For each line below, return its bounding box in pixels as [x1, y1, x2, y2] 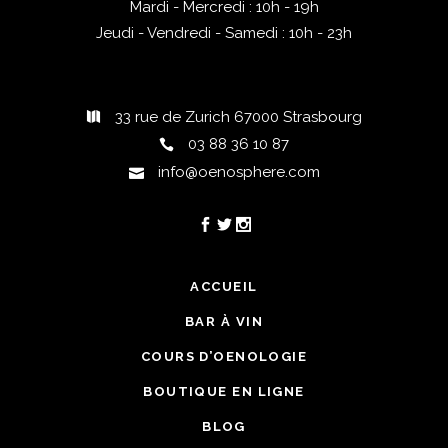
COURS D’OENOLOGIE [140, 348, 308, 364]
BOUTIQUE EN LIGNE [143, 383, 305, 399]
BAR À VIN [185, 313, 263, 329]
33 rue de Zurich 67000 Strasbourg [115, 107, 362, 126]
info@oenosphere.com [157, 162, 320, 181]
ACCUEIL [190, 278, 258, 294]
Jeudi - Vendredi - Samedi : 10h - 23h [96, 24, 352, 42]
